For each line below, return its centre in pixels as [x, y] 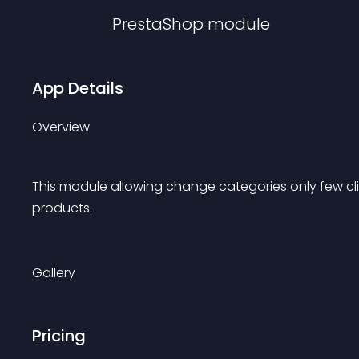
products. [62, 208]
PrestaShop [158, 24]
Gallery [54, 273]
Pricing [59, 336]
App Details [78, 88]
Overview [61, 127]
